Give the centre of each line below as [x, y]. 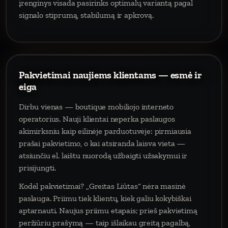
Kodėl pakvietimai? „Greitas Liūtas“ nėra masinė [102, 186]
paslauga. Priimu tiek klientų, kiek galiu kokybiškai [105, 198]
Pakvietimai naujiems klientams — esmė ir [110, 75]
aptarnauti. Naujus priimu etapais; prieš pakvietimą [108, 210]
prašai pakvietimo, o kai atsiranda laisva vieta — [102, 143]
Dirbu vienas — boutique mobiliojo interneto [96, 107]
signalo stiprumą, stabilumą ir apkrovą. [86, 15]
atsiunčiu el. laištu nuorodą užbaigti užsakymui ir [103, 155]
